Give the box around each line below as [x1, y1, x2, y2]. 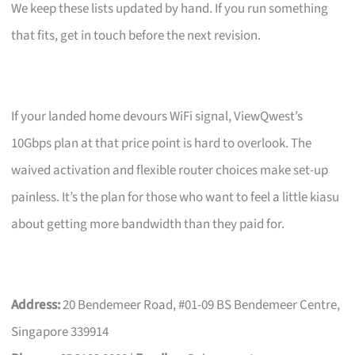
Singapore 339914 [11, 322, 109, 342]
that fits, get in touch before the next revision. [11, 25, 261, 45]
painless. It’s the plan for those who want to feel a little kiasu [11, 187, 340, 207]
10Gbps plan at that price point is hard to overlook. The [11, 133, 312, 153]
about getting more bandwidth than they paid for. [11, 214, 285, 234]
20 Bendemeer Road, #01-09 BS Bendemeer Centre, [60, 295, 341, 315]
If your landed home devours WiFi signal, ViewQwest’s [11, 106, 303, 126]
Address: [11, 295, 61, 315]
